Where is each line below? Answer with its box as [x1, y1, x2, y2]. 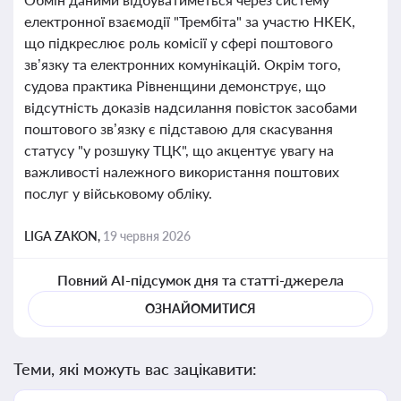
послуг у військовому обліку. [24, 184, 212, 201]
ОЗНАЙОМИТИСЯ [145, 301, 256, 316]
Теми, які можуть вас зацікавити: [13, 359, 257, 379]
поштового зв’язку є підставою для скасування [24, 120, 333, 137]
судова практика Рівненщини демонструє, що [24, 77, 326, 94]
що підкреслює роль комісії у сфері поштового [24, 34, 333, 51]
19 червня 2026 [103, 228, 191, 243]
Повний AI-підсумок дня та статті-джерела [56, 271, 345, 288]
